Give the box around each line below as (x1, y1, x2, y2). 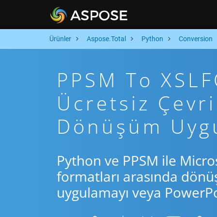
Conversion (179, 35, 213, 43)
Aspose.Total (87, 35, 126, 43)
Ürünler (49, 35, 71, 43)
